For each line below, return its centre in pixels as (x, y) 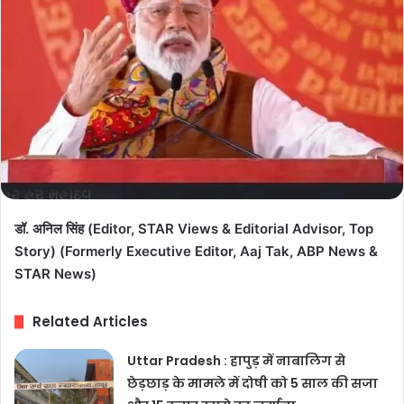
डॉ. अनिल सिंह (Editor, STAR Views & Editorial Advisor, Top (194, 229)
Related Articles (90, 322)
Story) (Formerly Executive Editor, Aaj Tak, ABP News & (196, 252)
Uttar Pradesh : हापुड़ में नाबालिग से (237, 361)
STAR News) (55, 274)
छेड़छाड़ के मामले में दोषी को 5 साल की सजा (253, 384)
